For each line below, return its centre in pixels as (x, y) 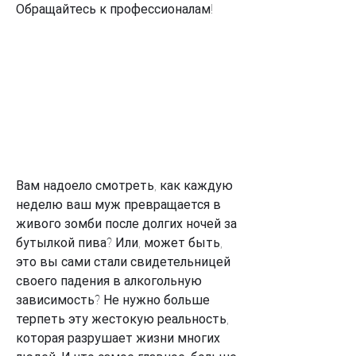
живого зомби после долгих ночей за (126, 223)
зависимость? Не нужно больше (113, 300)
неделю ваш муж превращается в (118, 204)
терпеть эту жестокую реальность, (122, 319)
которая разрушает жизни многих (118, 338)
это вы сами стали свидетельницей (123, 261)
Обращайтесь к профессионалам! (114, 9)
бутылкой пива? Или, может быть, (119, 242)
